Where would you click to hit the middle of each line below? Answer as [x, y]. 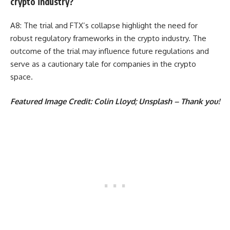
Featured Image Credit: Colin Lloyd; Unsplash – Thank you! [115, 101]
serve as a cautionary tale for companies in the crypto [103, 64]
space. [22, 77]
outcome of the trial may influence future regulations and [110, 51]
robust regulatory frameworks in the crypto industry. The [108, 39]
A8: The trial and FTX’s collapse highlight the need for [104, 26]
